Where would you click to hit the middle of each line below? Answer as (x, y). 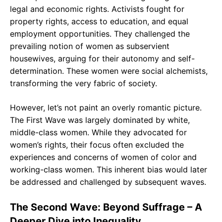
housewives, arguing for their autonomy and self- (102, 58)
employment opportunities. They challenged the (100, 33)
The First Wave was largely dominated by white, (100, 120)
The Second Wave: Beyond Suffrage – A (106, 207)
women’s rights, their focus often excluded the (97, 144)
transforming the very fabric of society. (83, 83)
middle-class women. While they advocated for (98, 132)
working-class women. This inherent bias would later (109, 169)
